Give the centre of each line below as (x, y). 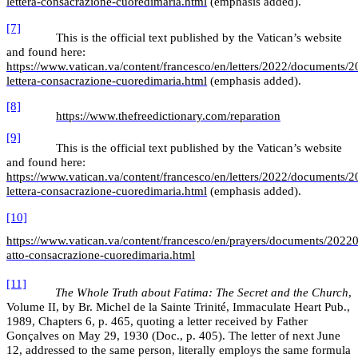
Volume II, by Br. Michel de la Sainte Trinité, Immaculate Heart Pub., (178, 307)
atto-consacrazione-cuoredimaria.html (101, 255)
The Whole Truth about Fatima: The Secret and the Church (202, 293)
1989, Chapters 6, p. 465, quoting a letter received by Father (157, 322)
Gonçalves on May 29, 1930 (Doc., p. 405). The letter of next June (173, 336)
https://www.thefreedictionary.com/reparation (168, 115)
